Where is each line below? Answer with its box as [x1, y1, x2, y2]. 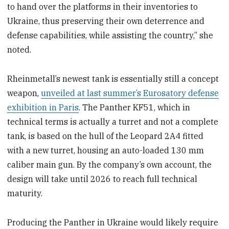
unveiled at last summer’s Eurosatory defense [41, 88, 219, 99]
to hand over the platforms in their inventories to [7, 2, 198, 12]
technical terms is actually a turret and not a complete [7, 117, 219, 127]
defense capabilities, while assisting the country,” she [7, 30, 214, 41]
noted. [7, 44, 32, 55]
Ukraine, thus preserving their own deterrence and [7, 16, 205, 27]
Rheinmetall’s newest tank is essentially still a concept [7, 74, 219, 84]
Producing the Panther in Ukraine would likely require [7, 217, 219, 228]
